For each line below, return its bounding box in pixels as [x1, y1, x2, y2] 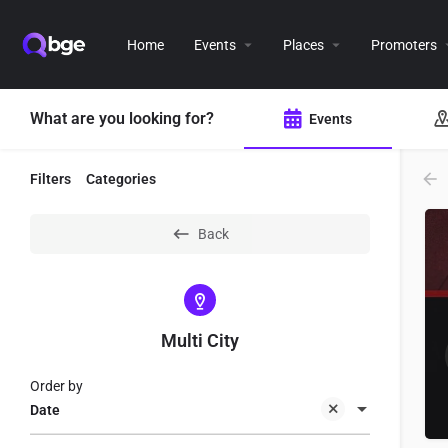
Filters [30, 171, 71, 187]
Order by [30, 378, 83, 394]
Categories [86, 171, 156, 187]
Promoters [370, 36, 437, 53]
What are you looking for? [30, 109, 214, 128]
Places [282, 36, 324, 53]
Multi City [161, 330, 239, 351]
